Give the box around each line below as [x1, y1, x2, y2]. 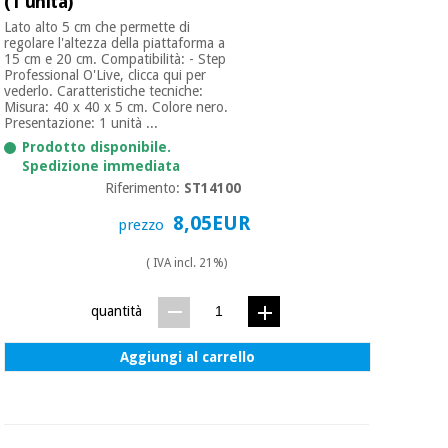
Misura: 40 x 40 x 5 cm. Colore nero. [4, 99, 229, 116]
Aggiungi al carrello [120, 349, 256, 366]
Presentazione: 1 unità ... [4, 115, 159, 132]
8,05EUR [172, 212, 256, 236]
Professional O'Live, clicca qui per [4, 67, 207, 84]
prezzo [117, 216, 168, 235]
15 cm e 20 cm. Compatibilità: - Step [4, 51, 227, 68]
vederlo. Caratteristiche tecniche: [4, 83, 204, 100]
